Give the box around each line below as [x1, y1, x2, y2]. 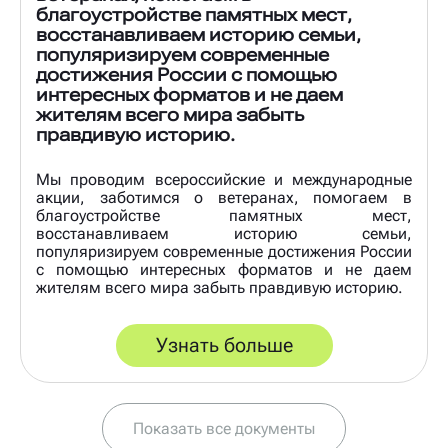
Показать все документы [133, 419, 315, 438]
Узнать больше [155, 333, 293, 357]
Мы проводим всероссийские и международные [36, 170, 412, 189]
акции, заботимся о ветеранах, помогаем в [36, 188, 412, 207]
